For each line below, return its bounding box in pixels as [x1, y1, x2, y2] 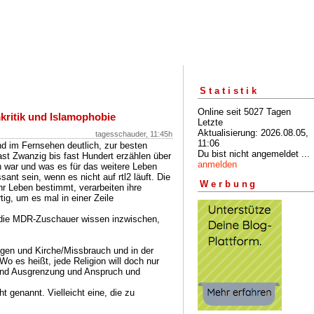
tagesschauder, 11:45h [95, 130, 172, 138]
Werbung [200, 179, 259, 190]
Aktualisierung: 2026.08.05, [198, 127, 308, 138]
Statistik [200, 85, 260, 96]
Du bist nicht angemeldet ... [198, 148, 310, 159]
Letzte [198, 116, 223, 128]
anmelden [198, 158, 237, 170]
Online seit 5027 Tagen [198, 106, 291, 117]
